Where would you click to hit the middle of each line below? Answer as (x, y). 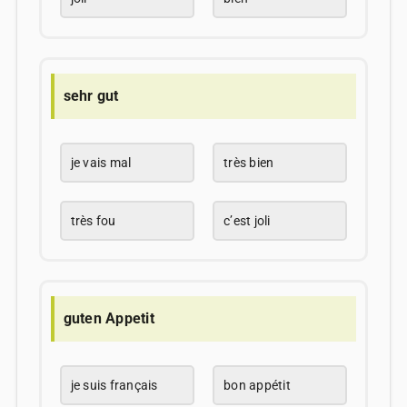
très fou (93, 220)
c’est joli (247, 220)
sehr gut (91, 95)
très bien (249, 162)
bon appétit (257, 386)
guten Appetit (109, 318)
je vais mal (101, 162)
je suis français (114, 386)
